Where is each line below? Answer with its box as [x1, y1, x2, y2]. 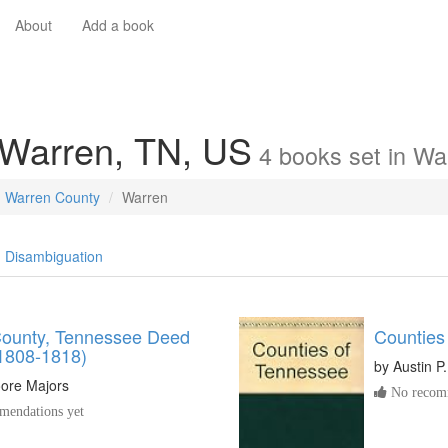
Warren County [5, 187, 100, 207]
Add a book [82, 15, 154, 35]
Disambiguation [5, 246, 103, 266]
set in [342, 138, 413, 172]
